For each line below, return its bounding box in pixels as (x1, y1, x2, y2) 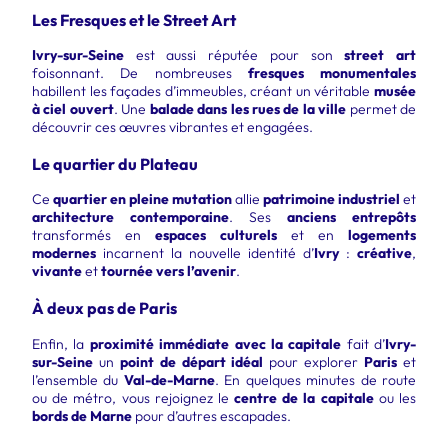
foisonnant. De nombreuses (32, 63, 248, 82)
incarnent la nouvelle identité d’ (96, 244, 314, 263)
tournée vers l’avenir (101, 262, 236, 281)
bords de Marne (32, 406, 132, 425)
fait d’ (341, 334, 385, 353)
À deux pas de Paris (32, 298, 177, 319)
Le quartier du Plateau (32, 153, 198, 174)
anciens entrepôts (287, 208, 416, 227)
